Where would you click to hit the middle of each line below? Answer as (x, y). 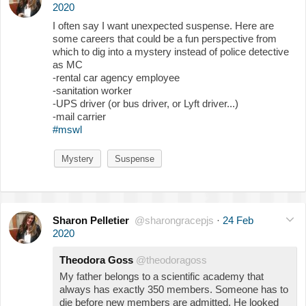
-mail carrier (79, 116)
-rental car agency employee (116, 77)
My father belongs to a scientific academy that (162, 276)
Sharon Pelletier (91, 220)
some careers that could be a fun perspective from (165, 38)
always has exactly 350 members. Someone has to (174, 289)
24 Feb (238, 220)
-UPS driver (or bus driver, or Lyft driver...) (145, 103)
